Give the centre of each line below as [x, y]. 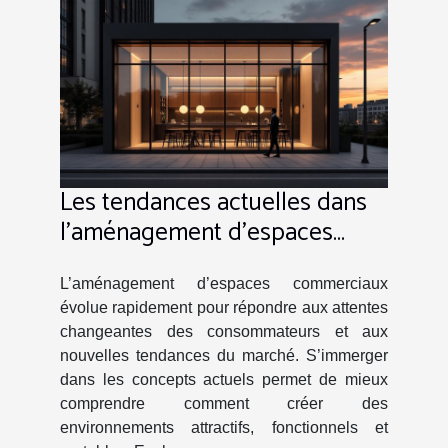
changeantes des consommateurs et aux [224, 331]
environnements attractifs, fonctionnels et [224, 427]
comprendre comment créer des [224, 403]
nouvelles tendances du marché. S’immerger [224, 355]
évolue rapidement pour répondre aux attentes [224, 307]
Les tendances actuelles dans [213, 202]
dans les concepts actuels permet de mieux [224, 379]
